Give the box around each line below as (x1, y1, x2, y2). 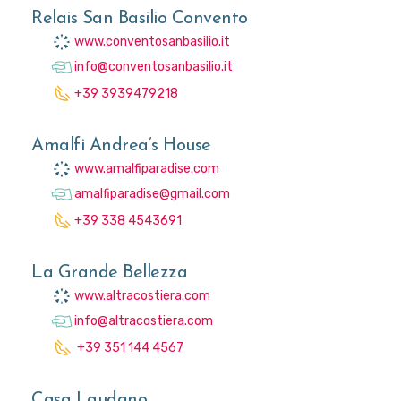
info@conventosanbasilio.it (74, 58, 233, 74)
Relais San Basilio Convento (31, 10, 248, 29)
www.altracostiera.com (74, 287, 210, 303)
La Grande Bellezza (31, 264, 187, 283)
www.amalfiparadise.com (74, 160, 219, 176)
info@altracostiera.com (74, 312, 213, 328)
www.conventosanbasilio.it (74, 33, 230, 49)
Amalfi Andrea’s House (31, 137, 211, 156)
